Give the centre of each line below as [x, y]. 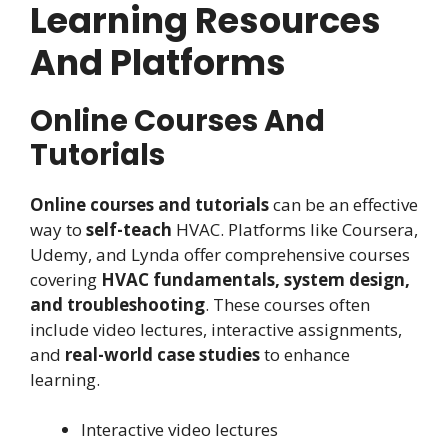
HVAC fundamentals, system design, [255, 279]
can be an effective [343, 204]
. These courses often [287, 304]
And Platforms [158, 62]
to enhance [305, 354]
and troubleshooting [117, 304]
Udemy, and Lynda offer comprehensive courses [220, 254]
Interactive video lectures [179, 430]
